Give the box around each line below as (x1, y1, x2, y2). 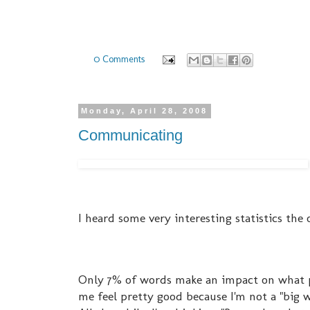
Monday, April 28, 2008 (81, 107, 208, 116)
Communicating (78, 127, 183, 145)
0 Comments (93, 52, 145, 65)
